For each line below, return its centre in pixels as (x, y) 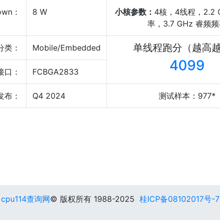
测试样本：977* (187, 96)
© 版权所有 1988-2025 (95, 199)
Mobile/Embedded (67, 48)
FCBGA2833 (55, 72)
